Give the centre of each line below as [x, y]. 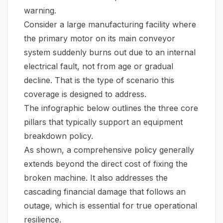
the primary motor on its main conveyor [100, 38]
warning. [40, 10]
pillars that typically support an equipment [103, 122]
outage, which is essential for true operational [111, 206]
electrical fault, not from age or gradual [99, 66]
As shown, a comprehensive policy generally [109, 150]
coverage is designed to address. [85, 94]
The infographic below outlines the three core [111, 108]
